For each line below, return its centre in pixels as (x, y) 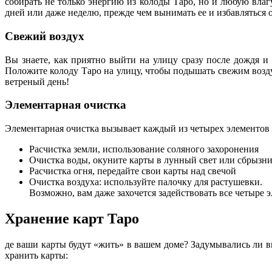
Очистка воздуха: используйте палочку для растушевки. (146, 182)
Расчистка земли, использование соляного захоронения (144, 149)
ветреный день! (37, 81)
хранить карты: (36, 255)
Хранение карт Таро (72, 218)
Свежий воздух (45, 36)
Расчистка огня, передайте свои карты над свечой (133, 171)
